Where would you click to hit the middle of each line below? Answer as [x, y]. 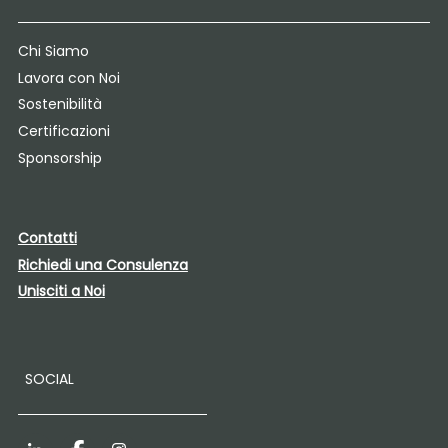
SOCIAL [49, 378]
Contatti [47, 238]
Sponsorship [59, 157]
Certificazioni [63, 130]
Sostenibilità [59, 104]
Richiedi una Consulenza [102, 264]
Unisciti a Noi [61, 291]
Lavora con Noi [68, 77]
